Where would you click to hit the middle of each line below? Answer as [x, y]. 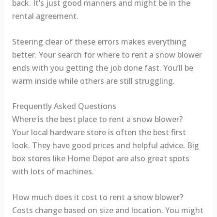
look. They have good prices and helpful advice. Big [105, 146]
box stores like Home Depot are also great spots [101, 159]
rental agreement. [45, 16]
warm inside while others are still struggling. [93, 81]
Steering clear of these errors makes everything [99, 41]
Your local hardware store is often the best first [99, 132]
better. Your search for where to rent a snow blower [107, 54]
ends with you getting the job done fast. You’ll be [102, 68]
